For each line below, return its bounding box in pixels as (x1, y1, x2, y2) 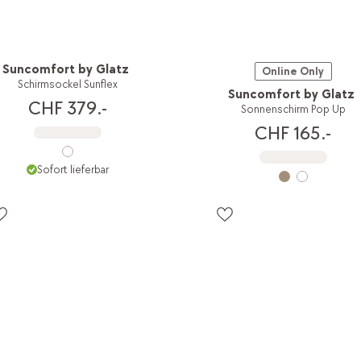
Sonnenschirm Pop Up (240, 102, 346, 117)
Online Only (262, 64, 325, 79)
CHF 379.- (27, 97, 107, 121)
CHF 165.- (255, 121, 332, 145)
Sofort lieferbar (36, 163, 109, 177)
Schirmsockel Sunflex (17, 77, 118, 92)
